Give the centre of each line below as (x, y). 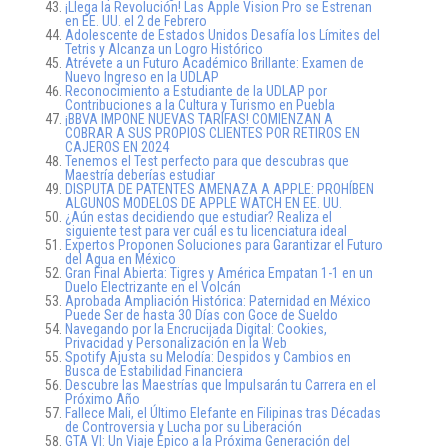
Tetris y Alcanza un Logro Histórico (164, 49)
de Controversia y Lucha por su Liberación (183, 427)
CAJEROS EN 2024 (117, 147)
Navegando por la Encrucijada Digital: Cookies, (196, 329)
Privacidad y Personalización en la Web (176, 343)
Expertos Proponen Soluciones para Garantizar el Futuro (224, 245)
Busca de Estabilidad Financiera (154, 371)
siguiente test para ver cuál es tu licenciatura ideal (206, 231)
